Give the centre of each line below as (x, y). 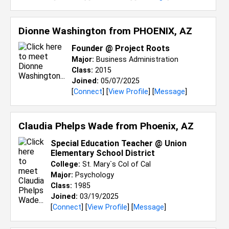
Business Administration (136, 60)
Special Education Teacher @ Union (119, 143)
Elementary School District (103, 153)
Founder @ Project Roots (121, 48)
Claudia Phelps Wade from (79, 126)
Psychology (94, 175)
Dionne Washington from (76, 31)
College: (65, 164)
